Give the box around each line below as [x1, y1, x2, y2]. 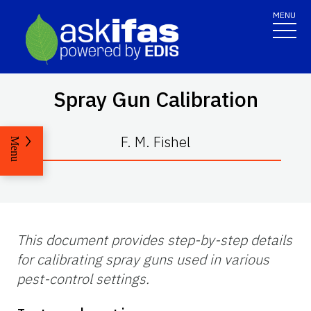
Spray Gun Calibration [53, 85, 258, 112]
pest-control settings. [17, 269, 149, 288]
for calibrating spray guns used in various [17, 249, 269, 269]
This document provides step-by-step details [17, 230, 292, 249]
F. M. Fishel [121, 132, 190, 151]
